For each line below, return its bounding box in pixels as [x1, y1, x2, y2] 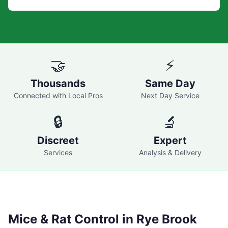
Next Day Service [140, 91, 199, 100]
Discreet [37, 134, 79, 147]
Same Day [145, 77, 195, 90]
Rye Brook [136, 212, 197, 226]
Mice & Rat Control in [8, 212, 136, 226]
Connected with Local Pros [13, 91, 103, 100]
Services [44, 148, 72, 157]
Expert [153, 134, 187, 147]
